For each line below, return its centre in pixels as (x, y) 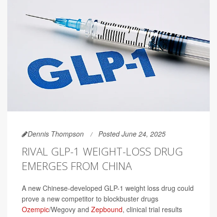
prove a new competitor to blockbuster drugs (90, 198)
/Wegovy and (70, 209)
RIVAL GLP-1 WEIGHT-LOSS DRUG (102, 151)
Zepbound (107, 209)
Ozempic (35, 209)
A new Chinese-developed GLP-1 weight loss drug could (108, 188)
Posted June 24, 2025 (132, 133)
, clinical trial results (152, 209)
